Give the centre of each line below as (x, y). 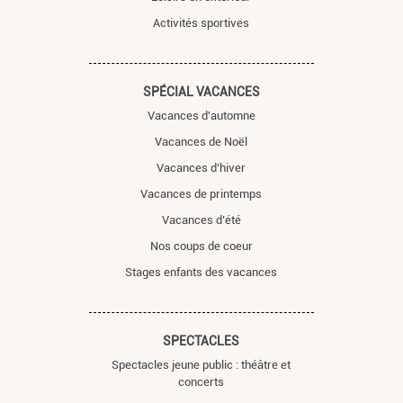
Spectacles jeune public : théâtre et (201, 364)
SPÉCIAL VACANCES (201, 91)
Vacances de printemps (201, 193)
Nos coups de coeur (201, 246)
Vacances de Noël (201, 141)
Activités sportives (201, 22)
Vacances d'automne (201, 115)
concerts (201, 381)
